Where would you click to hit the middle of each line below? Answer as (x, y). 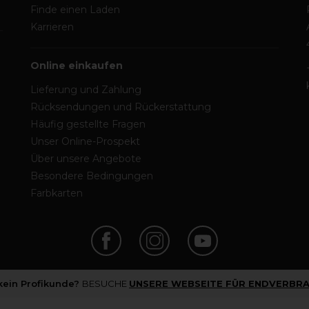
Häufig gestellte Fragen (88, 124)
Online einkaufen (77, 66)
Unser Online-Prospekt (85, 141)
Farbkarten (57, 193)
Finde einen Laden (75, 10)
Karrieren (52, 27)
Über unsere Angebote (86, 159)
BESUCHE (106, 283)
